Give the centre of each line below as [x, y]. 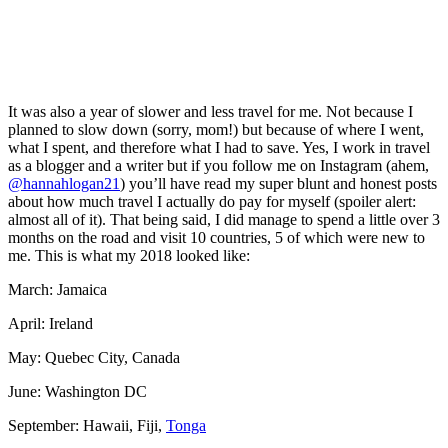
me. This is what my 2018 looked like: [129, 255]
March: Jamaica [57, 289]
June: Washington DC [77, 391]
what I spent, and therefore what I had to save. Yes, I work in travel [219, 147]
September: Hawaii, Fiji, [87, 425]
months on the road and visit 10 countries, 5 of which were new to [216, 237]
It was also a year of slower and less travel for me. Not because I [210, 111]
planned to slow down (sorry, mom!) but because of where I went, [216, 129]
